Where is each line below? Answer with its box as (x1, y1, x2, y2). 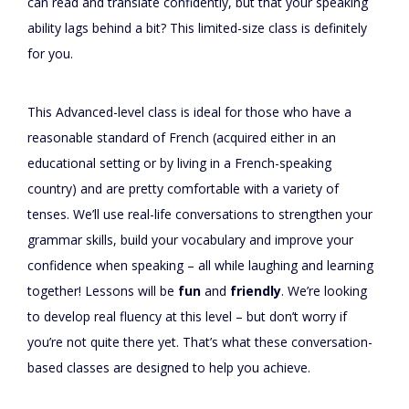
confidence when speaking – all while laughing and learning (27, 257, 373, 275)
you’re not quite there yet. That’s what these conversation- (27, 333, 372, 351)
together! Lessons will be (27, 282, 178, 300)
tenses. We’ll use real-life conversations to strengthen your (27, 205, 372, 224)
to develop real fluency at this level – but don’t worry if (27, 308, 347, 326)
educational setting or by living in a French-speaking (27, 154, 331, 173)
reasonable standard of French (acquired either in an (27, 129, 336, 147)
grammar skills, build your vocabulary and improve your (27, 231, 353, 249)
